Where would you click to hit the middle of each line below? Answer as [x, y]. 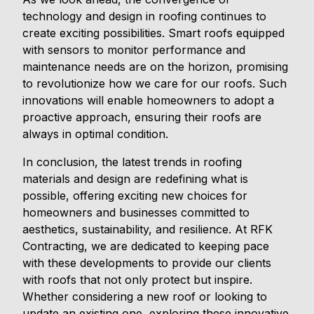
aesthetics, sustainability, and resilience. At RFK [148, 230]
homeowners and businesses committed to [136, 213]
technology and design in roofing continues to [144, 16]
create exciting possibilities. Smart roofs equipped [153, 33]
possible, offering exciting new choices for [135, 196]
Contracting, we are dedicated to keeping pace [146, 246]
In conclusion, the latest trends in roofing [132, 162]
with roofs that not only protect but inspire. [137, 280]
